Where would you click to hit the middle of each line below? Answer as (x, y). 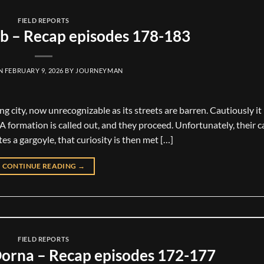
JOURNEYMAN (99, 71)
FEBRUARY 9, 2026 (34, 71)
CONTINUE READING (40, 166)
